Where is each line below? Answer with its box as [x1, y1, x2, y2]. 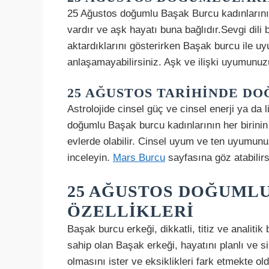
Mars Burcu [113, 152, 165, 164]
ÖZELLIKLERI [67, 201, 194, 220]
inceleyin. [67, 152, 113, 164]
